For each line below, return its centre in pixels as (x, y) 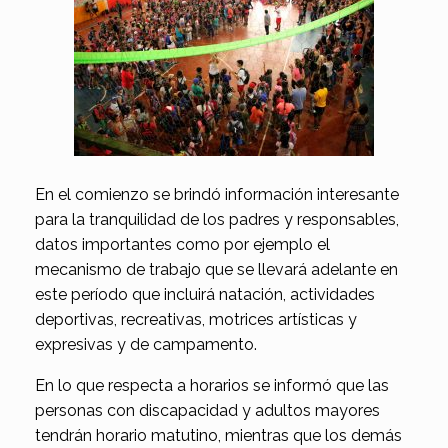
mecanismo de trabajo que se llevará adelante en (216, 269)
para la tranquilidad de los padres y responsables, (217, 219)
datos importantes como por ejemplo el (182, 244)
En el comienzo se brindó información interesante (217, 194)
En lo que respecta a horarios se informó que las (212, 385)
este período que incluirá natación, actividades (205, 294)
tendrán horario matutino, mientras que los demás (218, 435)
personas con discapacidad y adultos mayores (207, 410)
